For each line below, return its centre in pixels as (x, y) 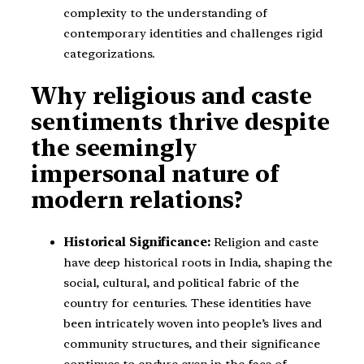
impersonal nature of (155, 174)
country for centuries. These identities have (187, 303)
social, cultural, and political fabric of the (181, 282)
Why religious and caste (171, 96)
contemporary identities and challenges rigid (193, 33)
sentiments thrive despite (180, 122)
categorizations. (109, 53)
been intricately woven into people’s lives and (193, 323)
